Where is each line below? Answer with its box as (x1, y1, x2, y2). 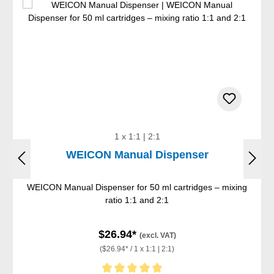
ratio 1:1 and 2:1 (105, 195, 169, 206)
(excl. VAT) (139, 231, 176, 240)
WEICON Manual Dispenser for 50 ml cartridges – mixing (27, 182, 247, 193)
